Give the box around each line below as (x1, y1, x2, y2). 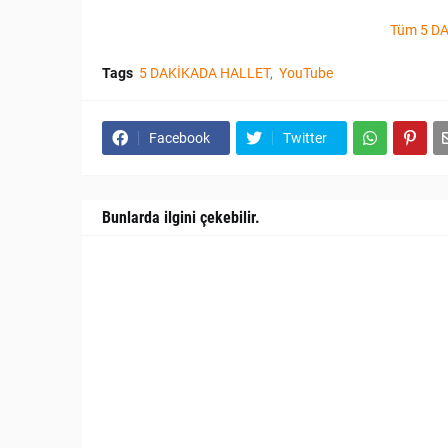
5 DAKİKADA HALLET (139, 65, 270, 82)
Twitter (283, 130, 327, 147)
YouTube (279, 65, 333, 82)
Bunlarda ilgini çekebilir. (102, 208, 260, 228)
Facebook (149, 130, 210, 147)
